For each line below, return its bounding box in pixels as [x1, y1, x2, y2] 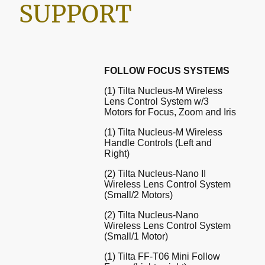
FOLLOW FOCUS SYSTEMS [104, 66, 230, 76]
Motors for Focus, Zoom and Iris [104, 107, 236, 118]
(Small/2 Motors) [104, 190, 173, 201]
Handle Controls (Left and [104, 138, 212, 148]
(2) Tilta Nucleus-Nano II [104, 169, 206, 179]
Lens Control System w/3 [104, 96, 209, 107]
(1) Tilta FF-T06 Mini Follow [104, 251, 220, 262]
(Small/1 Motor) [104, 231, 168, 242]
